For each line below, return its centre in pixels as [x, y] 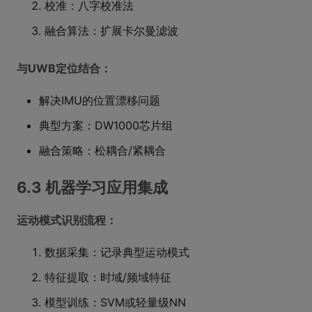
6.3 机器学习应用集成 [92, 187]
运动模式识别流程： [67, 220]
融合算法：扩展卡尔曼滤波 [111, 31]
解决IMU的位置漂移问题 [100, 100]
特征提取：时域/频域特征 [108, 277]
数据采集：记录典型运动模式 [117, 252]
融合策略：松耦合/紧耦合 [102, 150]
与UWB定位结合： [64, 68]
